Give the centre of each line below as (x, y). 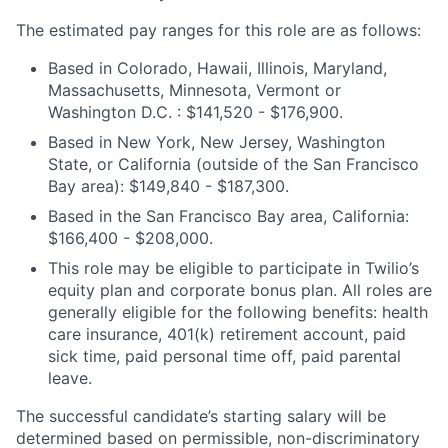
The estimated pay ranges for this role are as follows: (218, 30)
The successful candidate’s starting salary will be (201, 416)
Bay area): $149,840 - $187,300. (168, 186)
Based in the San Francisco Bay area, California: (228, 216)
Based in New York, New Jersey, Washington (216, 142)
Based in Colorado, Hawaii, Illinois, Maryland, (217, 68)
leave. (70, 378)
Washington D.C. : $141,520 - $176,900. (195, 112)
